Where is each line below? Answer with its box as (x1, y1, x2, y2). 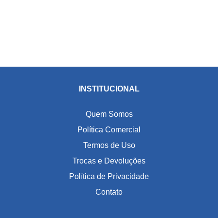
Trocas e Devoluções (73, 157, 145, 165)
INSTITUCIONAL (78, 84, 140, 93)
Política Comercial (77, 126, 141, 134)
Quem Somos (85, 110, 133, 119)
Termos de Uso (83, 141, 135, 150)
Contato (95, 188, 123, 197)
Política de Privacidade (69, 172, 149, 181)
